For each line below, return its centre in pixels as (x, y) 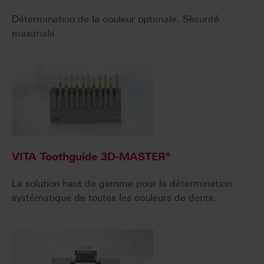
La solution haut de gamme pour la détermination (122, 184)
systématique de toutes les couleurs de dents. (114, 198)
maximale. (35, 34)
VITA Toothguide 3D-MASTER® (91, 157)
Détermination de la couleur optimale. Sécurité (115, 19)
